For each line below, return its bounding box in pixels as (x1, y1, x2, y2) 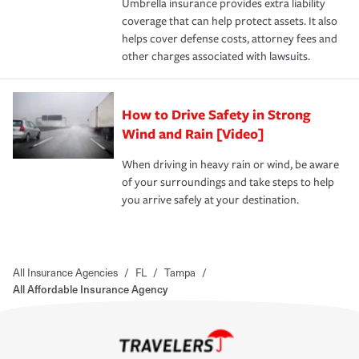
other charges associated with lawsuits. (122, 49, 310, 63)
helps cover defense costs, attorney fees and (122, 31, 337, 46)
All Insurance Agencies (13, 264, 118, 280)
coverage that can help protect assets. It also (122, 14, 337, 28)
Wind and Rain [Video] (122, 123, 264, 143)
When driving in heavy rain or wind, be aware (122, 157, 339, 171)
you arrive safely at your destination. (122, 192, 299, 207)
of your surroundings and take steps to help (122, 175, 334, 189)
